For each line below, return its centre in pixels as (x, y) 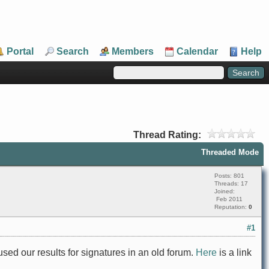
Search (73, 51)
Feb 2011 (228, 199)
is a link (234, 252)
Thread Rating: (167, 135)
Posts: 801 (229, 176)
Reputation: (231, 207)
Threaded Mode (230, 152)
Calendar (197, 51)
